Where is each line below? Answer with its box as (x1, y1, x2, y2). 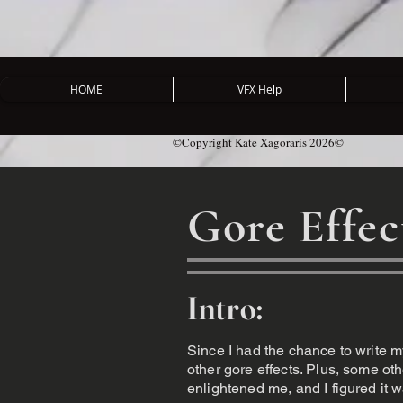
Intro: (187, 289, 264, 327)
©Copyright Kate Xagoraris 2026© (173, 134, 344, 150)
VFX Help (237, 82, 282, 96)
